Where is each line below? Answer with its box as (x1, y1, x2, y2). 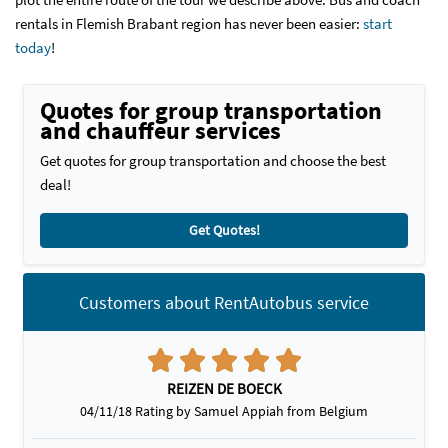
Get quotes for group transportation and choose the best (40, 151, 386, 171)
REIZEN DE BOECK (166, 379, 282, 399)
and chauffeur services (40, 115, 281, 147)
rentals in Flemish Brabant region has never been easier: (15, 14, 360, 34)
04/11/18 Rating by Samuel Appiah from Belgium (80, 402, 368, 421)
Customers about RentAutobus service (79, 290, 369, 314)
